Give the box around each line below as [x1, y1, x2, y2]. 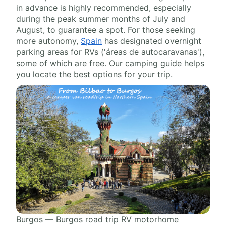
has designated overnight [102, 36, 201, 46]
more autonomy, [16, 36, 81, 46]
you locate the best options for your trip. [16, 69, 173, 79]
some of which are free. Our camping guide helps [16, 58, 204, 68]
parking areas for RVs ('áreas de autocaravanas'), [16, 47, 204, 57]
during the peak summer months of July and [16, 14, 185, 24]
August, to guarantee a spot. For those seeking [16, 25, 195, 35]
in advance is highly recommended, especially [16, 3, 191, 13]
